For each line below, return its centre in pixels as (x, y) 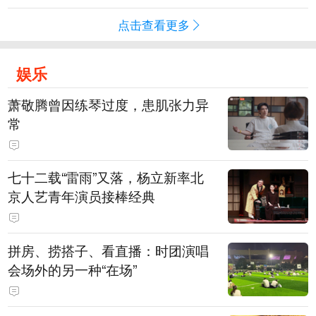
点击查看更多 (154, 24)
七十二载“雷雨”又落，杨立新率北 (106, 177)
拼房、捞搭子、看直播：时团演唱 (109, 250)
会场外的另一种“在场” (73, 269)
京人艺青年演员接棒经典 (82, 196)
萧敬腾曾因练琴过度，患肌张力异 (109, 104)
